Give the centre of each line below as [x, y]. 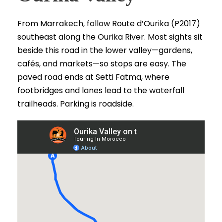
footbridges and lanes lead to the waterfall [101, 91]
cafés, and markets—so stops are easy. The [102, 64]
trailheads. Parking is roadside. [76, 104]
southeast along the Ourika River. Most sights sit [110, 37]
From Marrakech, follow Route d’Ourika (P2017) [109, 24]
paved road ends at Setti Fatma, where [93, 77]
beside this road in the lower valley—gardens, [105, 51]
